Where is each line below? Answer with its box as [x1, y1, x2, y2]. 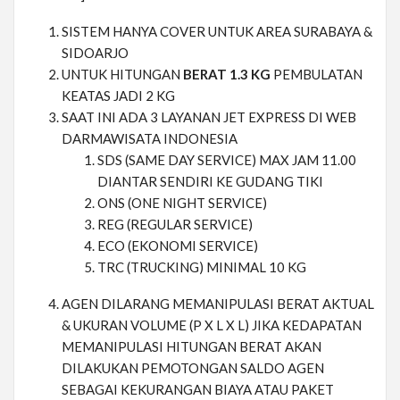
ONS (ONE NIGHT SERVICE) [97, 195, 267, 212]
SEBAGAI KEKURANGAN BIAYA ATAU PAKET [62, 381, 334, 398]
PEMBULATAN [273, 66, 362, 83]
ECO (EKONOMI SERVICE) [97, 237, 258, 254]
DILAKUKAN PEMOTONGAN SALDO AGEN [62, 360, 324, 377]
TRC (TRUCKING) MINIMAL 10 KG [97, 259, 306, 276]
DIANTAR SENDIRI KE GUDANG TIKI [97, 173, 323, 190]
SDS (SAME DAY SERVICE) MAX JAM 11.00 [97, 152, 356, 169]
